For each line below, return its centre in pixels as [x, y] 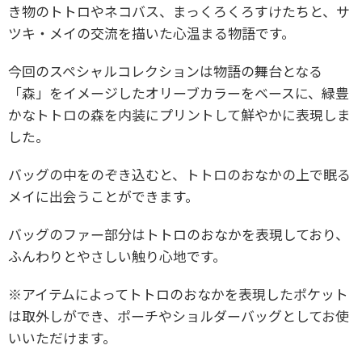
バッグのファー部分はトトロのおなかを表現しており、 [179, 234]
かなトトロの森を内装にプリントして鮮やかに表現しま [179, 114]
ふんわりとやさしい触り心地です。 [117, 255]
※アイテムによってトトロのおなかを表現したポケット [178, 293]
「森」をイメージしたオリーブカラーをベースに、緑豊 [179, 92]
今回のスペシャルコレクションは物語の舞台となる [165, 70]
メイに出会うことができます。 [103, 196]
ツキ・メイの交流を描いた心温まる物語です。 [152, 32]
